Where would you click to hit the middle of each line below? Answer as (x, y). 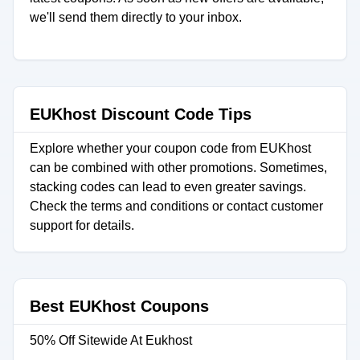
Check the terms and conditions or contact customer (176, 206)
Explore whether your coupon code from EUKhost (170, 148)
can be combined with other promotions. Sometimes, (178, 168)
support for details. (82, 225)
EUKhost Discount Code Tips (141, 114)
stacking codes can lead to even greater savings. (168, 187)
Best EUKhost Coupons (119, 306)
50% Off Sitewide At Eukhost (111, 340)
